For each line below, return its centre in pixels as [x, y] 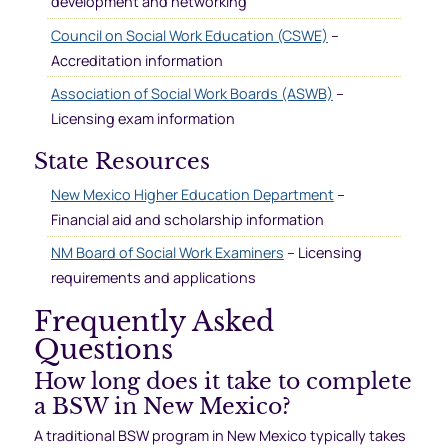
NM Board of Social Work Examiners [167, 253]
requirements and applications [153, 278]
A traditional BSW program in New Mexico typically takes [219, 436]
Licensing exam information [142, 118]
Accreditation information [136, 60]
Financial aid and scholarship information [187, 220]
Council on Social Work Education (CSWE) [189, 35]
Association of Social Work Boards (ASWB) [191, 93]
